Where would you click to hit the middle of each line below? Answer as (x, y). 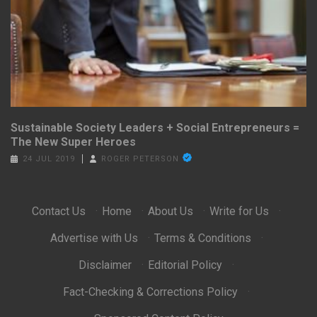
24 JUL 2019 (48, 159)
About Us (171, 212)
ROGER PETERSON (140, 159)
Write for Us (239, 212)
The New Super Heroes (73, 142)
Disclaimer (105, 265)
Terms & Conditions (202, 238)
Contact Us (59, 212)
